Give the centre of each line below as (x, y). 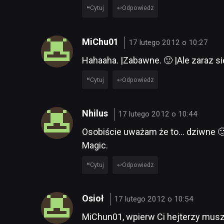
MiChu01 (101, 41)
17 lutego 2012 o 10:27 (168, 42)
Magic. (95, 145)
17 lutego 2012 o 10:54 (154, 199)
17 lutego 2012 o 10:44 (158, 114)
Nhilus (96, 113)
